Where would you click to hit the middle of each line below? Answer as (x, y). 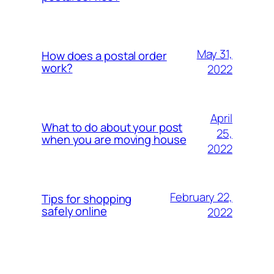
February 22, (201, 197)
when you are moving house (114, 140)
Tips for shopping (87, 199)
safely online (74, 211)
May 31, (214, 54)
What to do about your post (112, 128)
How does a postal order (104, 56)
